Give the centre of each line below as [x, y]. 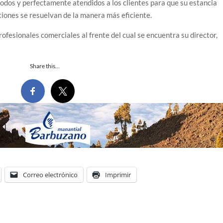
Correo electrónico [51, 175]
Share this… [45, 66]
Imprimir [118, 175]
